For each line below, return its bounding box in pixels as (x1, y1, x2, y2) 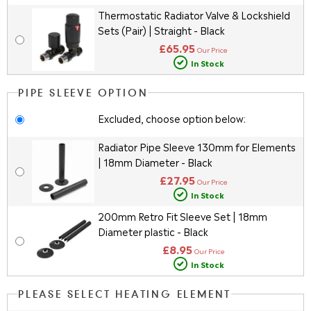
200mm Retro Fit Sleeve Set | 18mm (97, 209, 267, 223)
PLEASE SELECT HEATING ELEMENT (18, 290, 232, 300)
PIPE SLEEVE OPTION (18, 89, 149, 99)
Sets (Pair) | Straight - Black (97, 23, 225, 37)
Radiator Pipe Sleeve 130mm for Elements (97, 140, 296, 153)
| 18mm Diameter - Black (97, 155, 212, 169)
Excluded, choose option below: (97, 110, 246, 125)
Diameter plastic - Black (97, 224, 208, 238)
